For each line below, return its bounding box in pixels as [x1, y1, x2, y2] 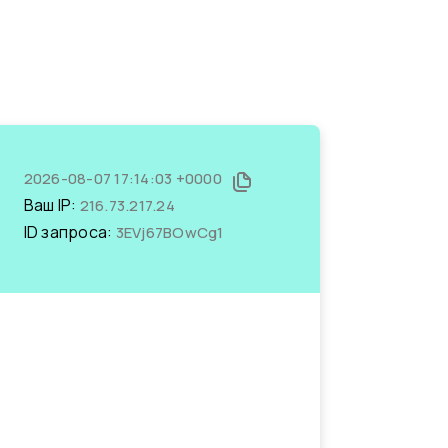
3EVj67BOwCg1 [115, 222, 224, 243]
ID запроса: [23, 221, 116, 243]
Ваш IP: [23, 194, 80, 216]
